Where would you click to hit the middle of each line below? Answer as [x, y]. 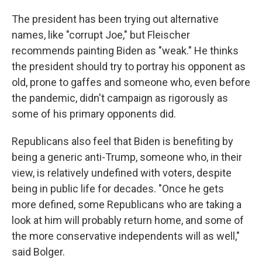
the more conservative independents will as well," [126, 236]
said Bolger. [38, 252]
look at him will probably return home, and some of [128, 220]
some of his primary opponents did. [94, 114]
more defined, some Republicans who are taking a [127, 205]
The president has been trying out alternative [115, 19]
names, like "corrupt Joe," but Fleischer [101, 35]
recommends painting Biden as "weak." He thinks [125, 51]
